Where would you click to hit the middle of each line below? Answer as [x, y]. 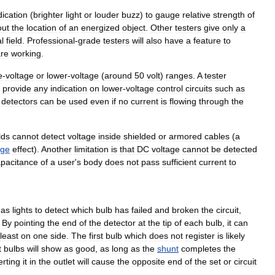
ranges [179, 75]
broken [185, 210]
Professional [51, 40]
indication [69, 88]
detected [240, 149]
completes [201, 248]
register [200, 235]
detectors [19, 101]
